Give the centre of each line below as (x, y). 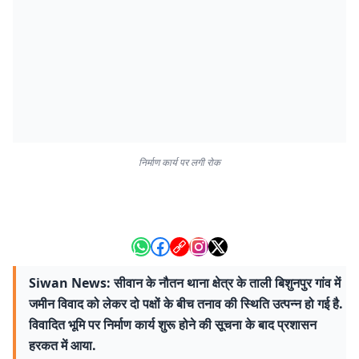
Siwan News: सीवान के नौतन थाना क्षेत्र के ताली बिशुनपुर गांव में (185, 283)
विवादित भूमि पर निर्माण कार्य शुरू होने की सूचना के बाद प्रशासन (173, 325)
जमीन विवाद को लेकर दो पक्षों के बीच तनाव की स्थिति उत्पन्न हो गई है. (186, 304)
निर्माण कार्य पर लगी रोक (179, 162)
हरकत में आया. (63, 345)
